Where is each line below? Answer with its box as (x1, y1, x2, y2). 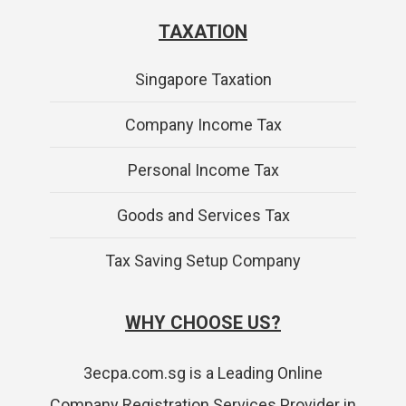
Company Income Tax (124, 114, 282, 134)
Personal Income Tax (127, 159, 279, 179)
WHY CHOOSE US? (125, 311, 281, 333)
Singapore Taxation (134, 69, 272, 89)
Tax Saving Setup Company (105, 250, 301, 270)
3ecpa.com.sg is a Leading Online (83, 362, 323, 382)
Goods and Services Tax (116, 205, 290, 225)
